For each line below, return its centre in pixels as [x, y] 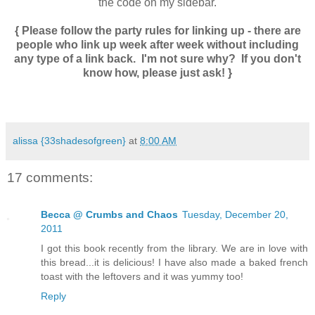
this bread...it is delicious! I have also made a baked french [174, 262]
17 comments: [50, 178]
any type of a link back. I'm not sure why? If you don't [157, 59]
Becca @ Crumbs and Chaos [109, 214]
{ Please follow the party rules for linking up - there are [157, 31]
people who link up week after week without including [157, 45]
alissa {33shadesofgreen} [69, 141]
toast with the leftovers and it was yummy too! [142, 276]
